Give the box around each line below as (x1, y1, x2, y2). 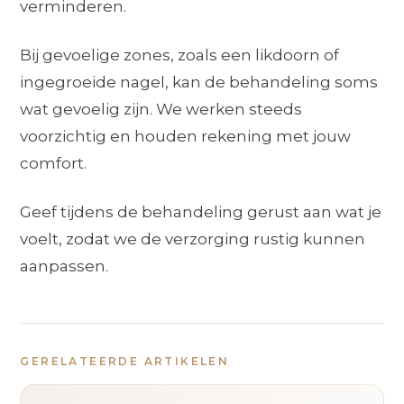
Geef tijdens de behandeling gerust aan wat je (20, 202, 382, 221)
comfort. (20, 153, 87, 172)
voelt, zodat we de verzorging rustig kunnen (20, 229, 366, 248)
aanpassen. (20, 256, 109, 275)
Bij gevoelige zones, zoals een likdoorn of (20, 45, 340, 64)
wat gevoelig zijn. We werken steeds (20, 99, 303, 118)
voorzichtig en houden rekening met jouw (20, 126, 352, 145)
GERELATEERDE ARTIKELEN (20, 353, 230, 368)
